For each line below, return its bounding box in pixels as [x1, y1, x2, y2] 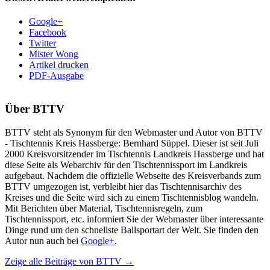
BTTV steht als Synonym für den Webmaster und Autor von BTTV [5, 127, 263, 137]
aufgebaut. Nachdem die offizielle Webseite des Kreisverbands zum [5, 170, 261, 181]
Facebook [29, 27, 66, 38]
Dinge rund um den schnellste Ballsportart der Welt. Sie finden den [5, 224, 259, 235]
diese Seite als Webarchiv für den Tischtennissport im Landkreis [5, 159, 247, 170]
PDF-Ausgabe [29, 71, 84, 81]
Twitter [29, 38, 56, 49]
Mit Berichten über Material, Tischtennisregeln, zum [5, 202, 202, 213]
